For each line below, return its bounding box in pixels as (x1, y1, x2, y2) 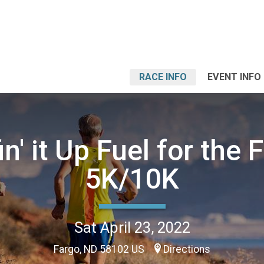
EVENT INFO (207, 71, 261, 82)
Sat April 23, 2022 (74, 218, 190, 236)
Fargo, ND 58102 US (54, 243, 147, 255)
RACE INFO (139, 71, 187, 82)
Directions (163, 243, 210, 255)
